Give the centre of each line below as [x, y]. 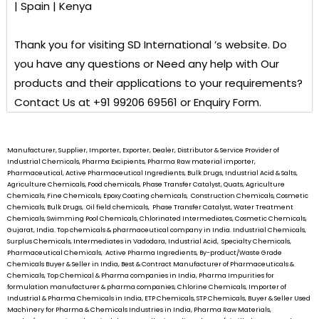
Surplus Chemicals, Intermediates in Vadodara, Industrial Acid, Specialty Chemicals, [149, 241]
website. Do [256, 44]
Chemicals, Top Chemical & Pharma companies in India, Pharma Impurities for [141, 275]
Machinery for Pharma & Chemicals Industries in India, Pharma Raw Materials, [139, 309]
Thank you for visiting [71, 44]
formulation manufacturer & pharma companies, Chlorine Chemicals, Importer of [147, 287]
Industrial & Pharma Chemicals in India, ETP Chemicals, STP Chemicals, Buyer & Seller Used [159, 298]
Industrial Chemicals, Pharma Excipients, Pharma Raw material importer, [131, 161]
